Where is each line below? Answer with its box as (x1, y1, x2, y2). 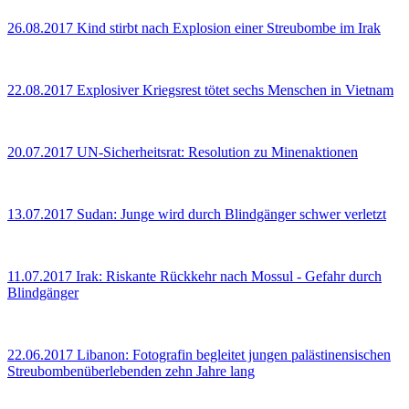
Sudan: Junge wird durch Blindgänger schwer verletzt (77, 206, 386, 223)
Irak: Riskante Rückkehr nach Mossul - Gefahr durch (76, 268, 382, 285)
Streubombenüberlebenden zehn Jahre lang (7, 363, 255, 380)
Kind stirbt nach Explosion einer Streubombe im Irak (77, 20, 381, 37)
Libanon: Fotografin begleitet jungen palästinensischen (77, 347, 391, 363)
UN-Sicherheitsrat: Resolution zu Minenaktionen (77, 144, 358, 161)
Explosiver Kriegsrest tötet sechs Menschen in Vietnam (77, 82, 393, 99)
